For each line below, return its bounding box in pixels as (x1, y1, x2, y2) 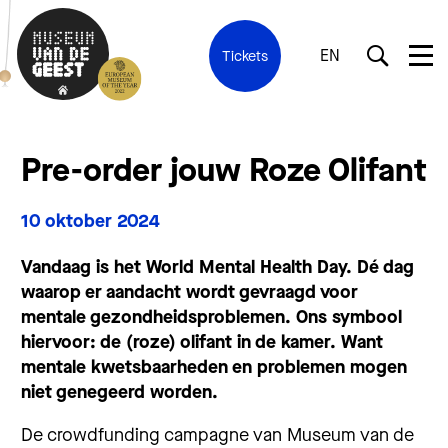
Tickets (221, 46, 269, 66)
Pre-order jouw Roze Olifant (21, 149, 427, 193)
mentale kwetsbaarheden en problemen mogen (21, 354, 407, 379)
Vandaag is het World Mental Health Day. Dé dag (21, 254, 414, 279)
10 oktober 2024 (21, 209, 160, 234)
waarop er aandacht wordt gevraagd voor (21, 279, 358, 304)
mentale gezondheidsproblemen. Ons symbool (21, 304, 402, 329)
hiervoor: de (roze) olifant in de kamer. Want (21, 329, 383, 354)
